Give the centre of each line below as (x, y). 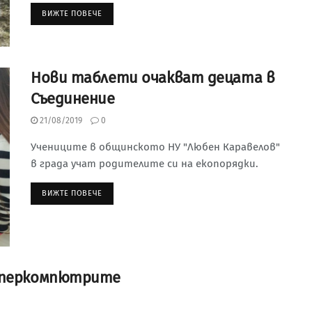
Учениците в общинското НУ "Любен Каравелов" (155, 147)
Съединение (73, 98)
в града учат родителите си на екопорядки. (145, 163)
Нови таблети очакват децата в (153, 77)
